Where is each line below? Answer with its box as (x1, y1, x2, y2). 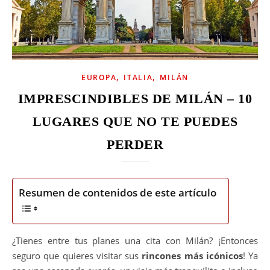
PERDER (107, 136, 163, 152)
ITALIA (124, 72, 153, 83)
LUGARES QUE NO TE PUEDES (32, 113, 238, 129)
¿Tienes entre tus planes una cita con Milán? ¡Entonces (12, 234, 20, 246)
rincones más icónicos (142, 249, 243, 262)
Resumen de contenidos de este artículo (19, 186, 216, 199)
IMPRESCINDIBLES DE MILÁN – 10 (17, 90, 253, 106)
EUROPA (81, 72, 117, 83)
